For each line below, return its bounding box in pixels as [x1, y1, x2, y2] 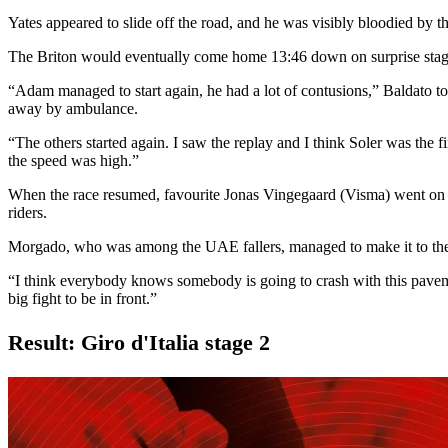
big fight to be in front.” [8, 289, 157, 307]
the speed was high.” [8, 151, 139, 169]
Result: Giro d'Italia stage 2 [8, 330, 270, 356]
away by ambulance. [8, 99, 142, 117]
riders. [8, 203, 47, 221]
